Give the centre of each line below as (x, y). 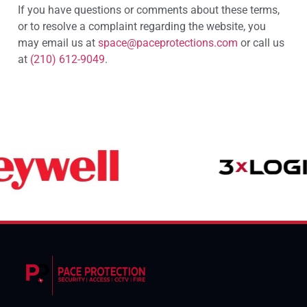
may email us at (58, 43)
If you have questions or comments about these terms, (149, 10)
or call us (261, 43)
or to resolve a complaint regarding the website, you (142, 27)
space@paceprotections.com (168, 43)
